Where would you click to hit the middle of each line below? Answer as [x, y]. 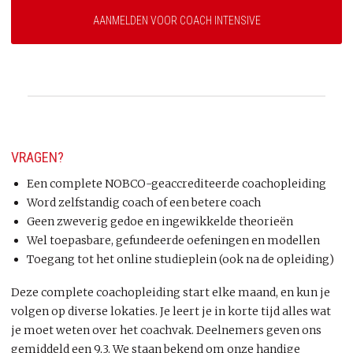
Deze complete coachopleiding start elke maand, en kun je [171, 292]
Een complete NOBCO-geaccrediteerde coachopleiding [176, 184]
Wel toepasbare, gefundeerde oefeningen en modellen [173, 240]
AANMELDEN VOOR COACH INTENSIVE [176, 20]
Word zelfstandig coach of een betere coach [144, 203]
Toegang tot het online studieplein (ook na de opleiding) [180, 259]
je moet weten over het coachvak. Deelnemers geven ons [166, 330]
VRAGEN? [37, 157]
